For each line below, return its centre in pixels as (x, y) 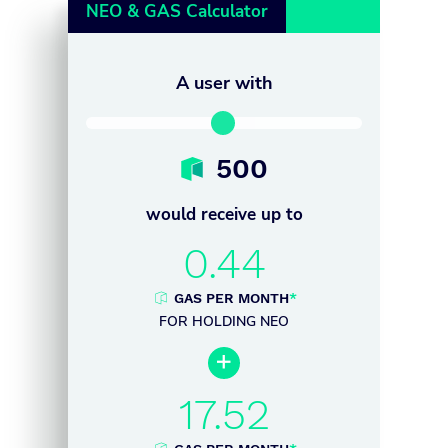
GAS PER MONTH (231, 297)
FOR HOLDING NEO (224, 321)
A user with (224, 82)
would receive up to (224, 214)
